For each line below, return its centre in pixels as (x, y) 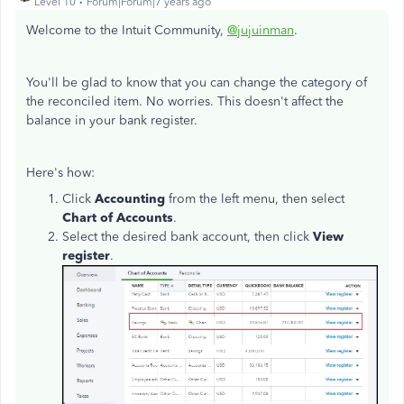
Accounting (132, 198)
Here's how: (60, 172)
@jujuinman (261, 30)
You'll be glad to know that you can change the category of (197, 82)
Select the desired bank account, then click (188, 236)
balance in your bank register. (112, 120)
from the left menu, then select (257, 198)
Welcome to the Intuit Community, (127, 30)
